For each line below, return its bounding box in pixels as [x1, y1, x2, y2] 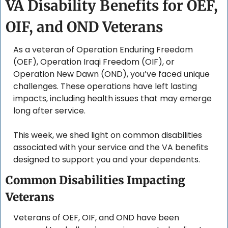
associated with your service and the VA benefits [13, 141, 208, 154]
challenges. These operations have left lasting [13, 80, 197, 93]
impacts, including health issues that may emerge [13, 93, 212, 105]
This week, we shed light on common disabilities [13, 129, 202, 141]
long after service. [13, 105, 88, 117]
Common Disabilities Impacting [6, 173, 185, 188]
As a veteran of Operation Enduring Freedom [13, 44, 193, 56]
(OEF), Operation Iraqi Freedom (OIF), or [13, 56, 175, 68]
